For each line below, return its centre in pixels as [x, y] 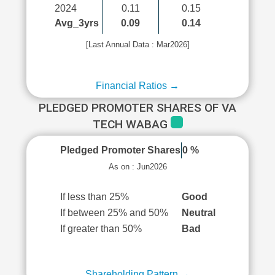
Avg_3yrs [77, 23]
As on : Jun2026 [137, 167]
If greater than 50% [101, 229]
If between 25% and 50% [114, 213]
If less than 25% [94, 197]
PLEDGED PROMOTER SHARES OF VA [137, 108]
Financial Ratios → [137, 86]
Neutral [198, 213]
